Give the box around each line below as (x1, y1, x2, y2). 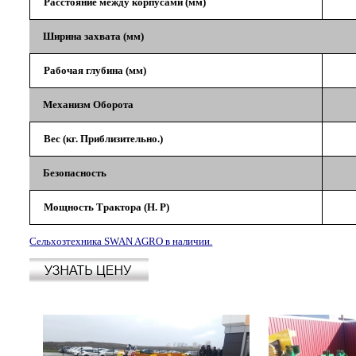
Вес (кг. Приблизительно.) (44, 133, 164, 145)
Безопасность (43, 167, 107, 179)
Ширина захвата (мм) (43, 30, 145, 42)
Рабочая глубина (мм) (44, 64, 147, 76)
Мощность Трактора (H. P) (44, 201, 170, 213)
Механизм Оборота (43, 99, 134, 110)
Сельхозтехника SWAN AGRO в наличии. (29, 235, 213, 247)
